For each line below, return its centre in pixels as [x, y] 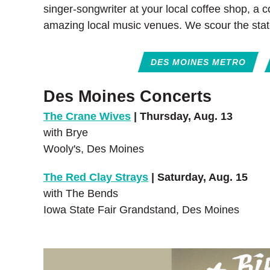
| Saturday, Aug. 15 [198, 177]
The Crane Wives [87, 116]
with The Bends [81, 193]
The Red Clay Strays [96, 177]
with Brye [66, 133]
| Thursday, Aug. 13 [182, 116]
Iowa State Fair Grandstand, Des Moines [141, 210]
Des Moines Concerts [127, 96]
